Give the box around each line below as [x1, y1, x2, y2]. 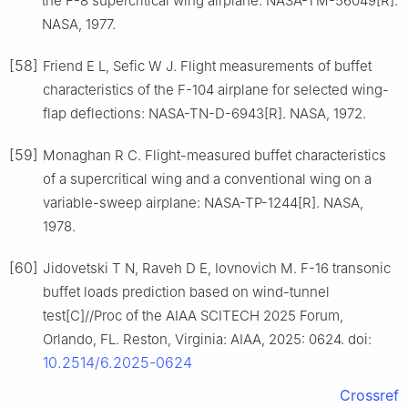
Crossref [340, 386, 399, 405]
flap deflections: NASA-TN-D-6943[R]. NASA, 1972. [43, 105, 366, 123]
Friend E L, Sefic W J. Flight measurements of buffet [43, 57, 372, 76]
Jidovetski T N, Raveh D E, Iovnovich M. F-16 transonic [43, 260, 391, 278]
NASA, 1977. [42, 15, 116, 34]
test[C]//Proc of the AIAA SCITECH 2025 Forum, [43, 307, 343, 325]
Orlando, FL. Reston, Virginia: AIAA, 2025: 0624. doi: [43, 331, 372, 349]
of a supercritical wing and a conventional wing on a [43, 170, 372, 189]
